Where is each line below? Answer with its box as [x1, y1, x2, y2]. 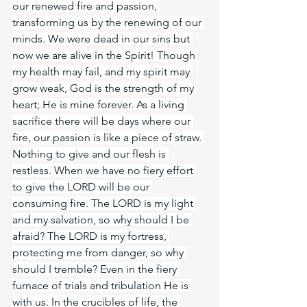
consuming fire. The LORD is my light [12, 197, 196, 210]
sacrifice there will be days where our [12, 114, 193, 127]
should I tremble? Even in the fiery [12, 262, 180, 275]
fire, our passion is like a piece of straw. [12, 131, 204, 144]
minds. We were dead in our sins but [12, 32, 193, 45]
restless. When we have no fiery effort [12, 164, 196, 177]
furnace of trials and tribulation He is [12, 279, 191, 292]
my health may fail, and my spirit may [12, 65, 193, 78]
